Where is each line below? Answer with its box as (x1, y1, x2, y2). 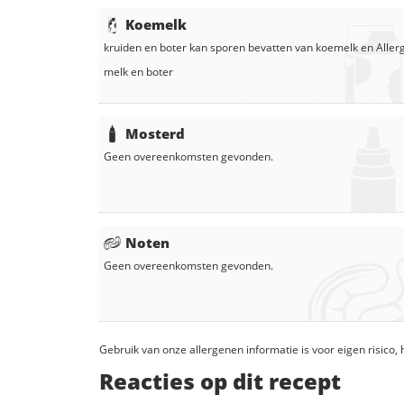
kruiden (104, 39, 142, 55)
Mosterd (125, 124, 185, 142)
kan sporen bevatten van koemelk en (187, 39, 376, 55)
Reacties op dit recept (99, 365, 341, 396)
